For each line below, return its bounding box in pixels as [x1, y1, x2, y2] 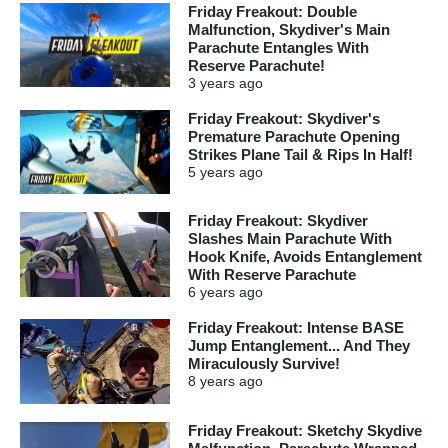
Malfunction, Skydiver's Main [188, 20, 390, 38]
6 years [188, 284, 235, 301]
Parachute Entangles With [188, 38, 369, 56]
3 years [188, 74, 235, 91]
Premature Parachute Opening [188, 127, 400, 145]
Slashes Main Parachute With [188, 230, 392, 248]
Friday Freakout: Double [188, 2, 357, 20]
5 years [188, 163, 235, 180]
